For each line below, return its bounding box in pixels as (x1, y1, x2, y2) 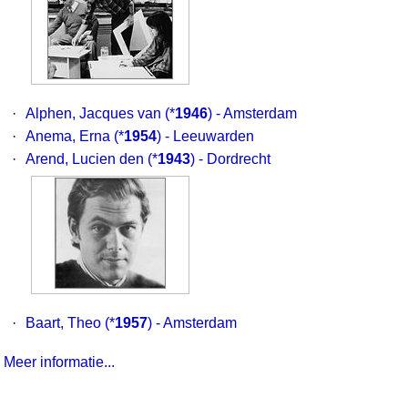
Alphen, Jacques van (25, 106, 161, 121)
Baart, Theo (25, 315, 101, 331)
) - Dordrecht (190, 151, 270, 167)
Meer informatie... (4, 354, 115, 370)
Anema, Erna (25, 128, 110, 144)
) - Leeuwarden (157, 128, 254, 144)
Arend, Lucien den (25, 151, 144, 167)
